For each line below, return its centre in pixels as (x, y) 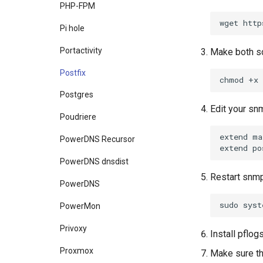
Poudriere (78, 117)
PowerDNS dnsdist (94, 162)
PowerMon (80, 206)
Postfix (73, 73)
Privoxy (73, 229)
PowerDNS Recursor (97, 139)
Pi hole (72, 28)
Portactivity (81, 50)
